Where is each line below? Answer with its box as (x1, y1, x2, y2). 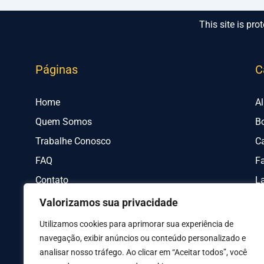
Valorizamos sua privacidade (39, 196, 178, 209)
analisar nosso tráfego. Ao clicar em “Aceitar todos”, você (39, 247, 247, 257)
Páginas (35, 62, 78, 77)
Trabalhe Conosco (35, 136, 111, 147)
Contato (35, 174, 68, 186)
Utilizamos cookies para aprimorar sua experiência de (39, 219, 233, 229)
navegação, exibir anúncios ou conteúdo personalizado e (39, 233, 246, 243)
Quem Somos (35, 116, 92, 128)
